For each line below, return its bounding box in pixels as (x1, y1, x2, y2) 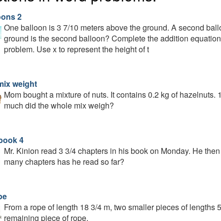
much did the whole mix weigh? (3, 100, 114, 111)
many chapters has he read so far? (3, 156, 124, 167)
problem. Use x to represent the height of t (3, 43, 149, 55)
